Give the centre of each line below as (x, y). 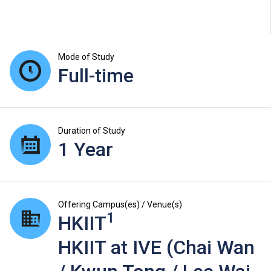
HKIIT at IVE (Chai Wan (156, 248)
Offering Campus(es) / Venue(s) (120, 205)
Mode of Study (86, 57)
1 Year (86, 150)
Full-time (96, 76)
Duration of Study (92, 131)
